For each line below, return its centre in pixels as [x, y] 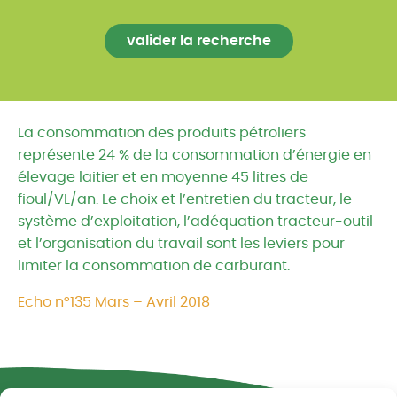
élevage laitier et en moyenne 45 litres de [163, 177]
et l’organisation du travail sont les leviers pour [181, 244]
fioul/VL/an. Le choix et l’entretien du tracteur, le [185, 199]
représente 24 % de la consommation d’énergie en [195, 155]
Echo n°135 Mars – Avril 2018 [114, 302]
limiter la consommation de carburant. [154, 266]
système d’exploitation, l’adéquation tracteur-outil [195, 222]
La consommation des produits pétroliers [162, 133]
